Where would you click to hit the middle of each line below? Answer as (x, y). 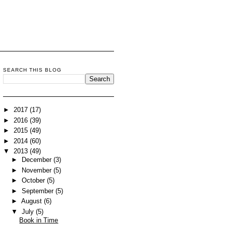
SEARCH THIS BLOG (33, 70)
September (38, 191)
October (34, 181)
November (37, 170)
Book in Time (39, 220)
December (37, 160)
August (32, 201)
